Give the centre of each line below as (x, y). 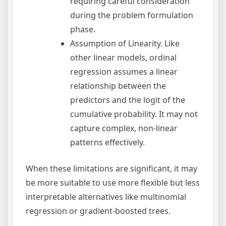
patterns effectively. (107, 143)
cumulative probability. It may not (134, 114)
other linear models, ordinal (123, 58)
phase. (83, 30)
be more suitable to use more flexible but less (113, 183)
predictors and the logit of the (128, 100)
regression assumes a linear (124, 72)
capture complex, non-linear (124, 128)
